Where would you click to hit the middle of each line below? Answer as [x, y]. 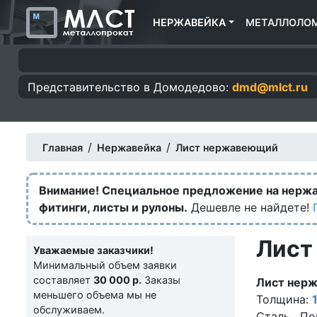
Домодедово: [191, 87]
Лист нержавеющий [227, 148]
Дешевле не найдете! [250, 208]
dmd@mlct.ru [270, 87]
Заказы [161, 280]
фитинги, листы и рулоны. [113, 208]
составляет [63, 280]
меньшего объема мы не [95, 295]
